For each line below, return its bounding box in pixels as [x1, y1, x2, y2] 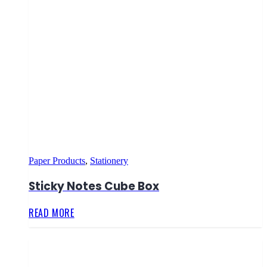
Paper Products [29, 155, 85, 166]
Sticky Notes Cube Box [29, 178, 159, 194]
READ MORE [29, 206, 74, 221]
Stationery [90, 155, 128, 166]
